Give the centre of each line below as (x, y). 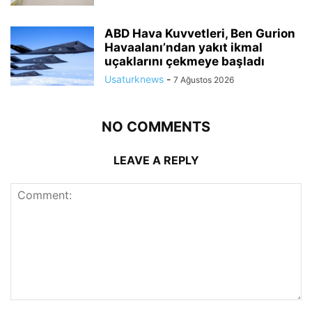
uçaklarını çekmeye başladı (185, 61)
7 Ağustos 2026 (204, 79)
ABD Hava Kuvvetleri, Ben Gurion (200, 33)
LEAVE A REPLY (156, 160)
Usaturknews (134, 79)
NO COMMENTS (156, 126)
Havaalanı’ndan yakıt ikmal (184, 47)
